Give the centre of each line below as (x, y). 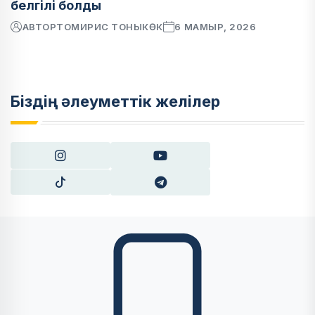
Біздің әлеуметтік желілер (115, 101)
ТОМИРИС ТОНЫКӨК (110, 27)
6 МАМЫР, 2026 (216, 27)
